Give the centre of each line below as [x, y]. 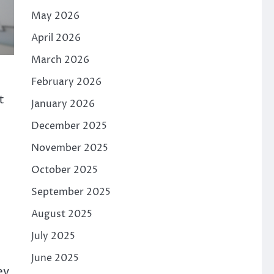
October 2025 [64, 170]
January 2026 [63, 104]
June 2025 [55, 258]
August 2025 [61, 214]
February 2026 [66, 82]
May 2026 [55, 16]
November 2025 [69, 148]
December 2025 [69, 126]
